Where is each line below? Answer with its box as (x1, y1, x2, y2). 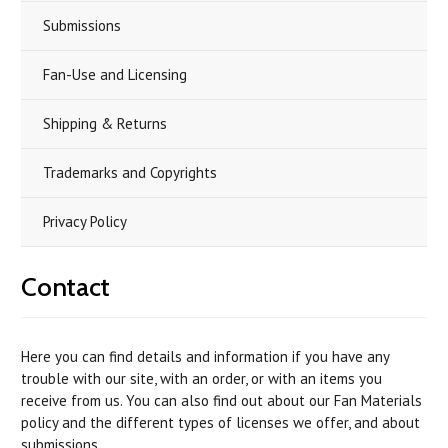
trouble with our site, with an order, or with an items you (21, 369, 382, 388)
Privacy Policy (43, 212, 127, 231)
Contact (21, 271, 110, 303)
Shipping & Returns (43, 114, 167, 133)
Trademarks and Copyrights (43, 163, 217, 182)
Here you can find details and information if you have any (21, 347, 389, 366)
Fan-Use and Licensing (43, 65, 187, 84)
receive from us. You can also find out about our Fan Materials (21, 391, 422, 410)
